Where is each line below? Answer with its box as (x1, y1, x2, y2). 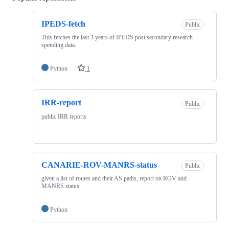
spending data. (41, 41, 76, 49)
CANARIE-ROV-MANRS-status (41, 160, 157, 169)
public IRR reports (41, 112, 86, 120)
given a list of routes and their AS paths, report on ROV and (41, 174, 187, 182)
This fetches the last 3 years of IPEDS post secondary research (41, 34, 193, 41)
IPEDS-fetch (41, 19, 85, 28)
